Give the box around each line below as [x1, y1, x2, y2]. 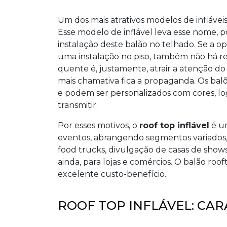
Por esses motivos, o [58, 121, 139, 130]
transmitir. [58, 100, 98, 110]
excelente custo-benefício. [58, 169, 166, 179]
